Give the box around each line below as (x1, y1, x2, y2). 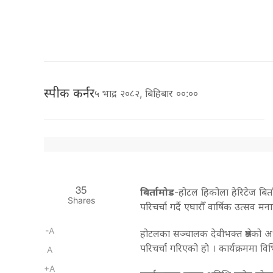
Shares (67, 194, 95, 205)
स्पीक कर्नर (44, 85, 94, 101)
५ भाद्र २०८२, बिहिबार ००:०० (94, 87, 204, 99)
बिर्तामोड (140, 185, 174, 198)
